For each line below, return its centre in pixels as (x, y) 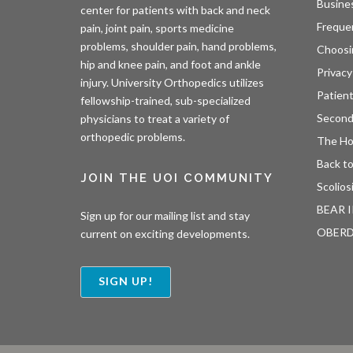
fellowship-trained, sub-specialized (165, 100)
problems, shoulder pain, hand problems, (178, 46)
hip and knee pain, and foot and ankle (171, 64)
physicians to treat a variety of (155, 118)
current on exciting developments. (165, 233)
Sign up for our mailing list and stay (165, 215)
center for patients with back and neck (175, 9)
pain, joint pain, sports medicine (157, 28)
